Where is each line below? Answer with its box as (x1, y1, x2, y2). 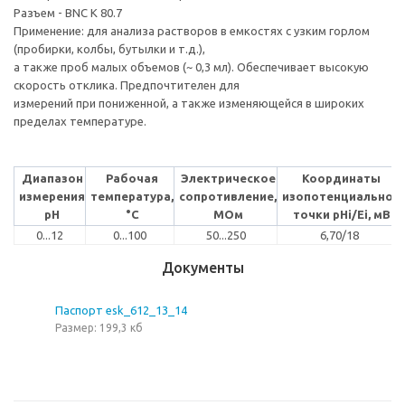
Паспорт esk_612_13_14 (55, 303, 187, 316)
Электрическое (180, 171, 276, 184)
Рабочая (106, 171, 158, 184)
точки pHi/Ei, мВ (292, 207, 391, 221)
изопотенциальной (282, 189, 400, 202)
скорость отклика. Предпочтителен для (14, 78, 242, 91)
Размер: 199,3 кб (55, 321, 143, 334)
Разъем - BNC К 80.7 (14, 5, 125, 19)
